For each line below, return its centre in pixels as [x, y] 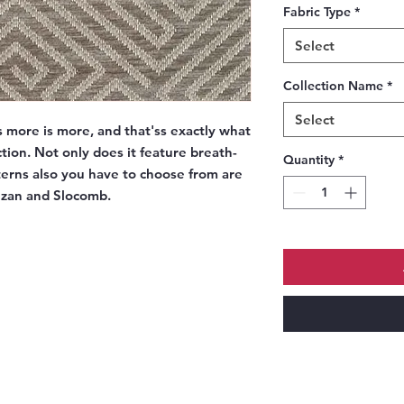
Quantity [309, 160]
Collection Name [333, 86]
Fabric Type [317, 12]
